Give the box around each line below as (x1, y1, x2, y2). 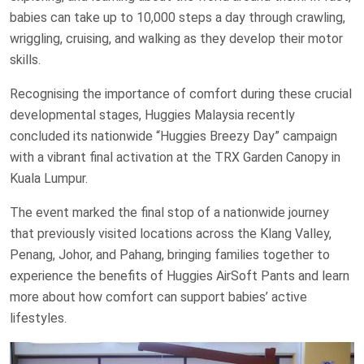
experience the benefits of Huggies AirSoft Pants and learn (10, 267, 349, 284)
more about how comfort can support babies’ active (10, 288, 307, 305)
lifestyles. (10, 310, 67, 326)
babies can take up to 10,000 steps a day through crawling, (10, 9, 345, 25)
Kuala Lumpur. (10, 170, 88, 186)
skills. (10, 51, 41, 67)
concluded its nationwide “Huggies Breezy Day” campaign (10, 128, 337, 144)
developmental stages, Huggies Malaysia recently (10, 106, 295, 123)
